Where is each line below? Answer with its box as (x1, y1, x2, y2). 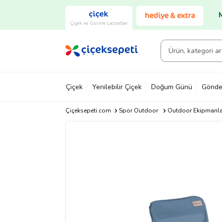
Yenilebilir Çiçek (92, 82, 142, 92)
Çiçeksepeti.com (65, 107, 111, 114)
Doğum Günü (151, 82, 192, 92)
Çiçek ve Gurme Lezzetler (70, 19, 128, 27)
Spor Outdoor (118, 107, 158, 114)
